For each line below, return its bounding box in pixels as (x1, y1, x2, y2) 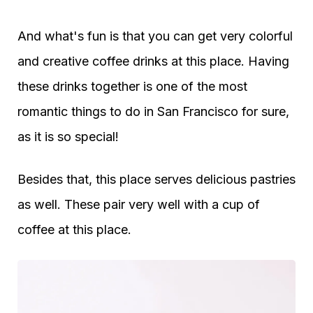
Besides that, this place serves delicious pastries (17, 172, 296, 187)
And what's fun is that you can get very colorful (17, 29, 293, 44)
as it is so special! (17, 129, 119, 145)
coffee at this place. (17, 222, 131, 238)
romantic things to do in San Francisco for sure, (17, 104, 289, 119)
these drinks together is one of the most (17, 79, 247, 94)
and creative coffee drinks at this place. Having (17, 54, 289, 69)
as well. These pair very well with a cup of (17, 197, 260, 212)
